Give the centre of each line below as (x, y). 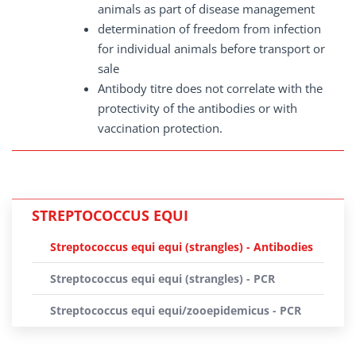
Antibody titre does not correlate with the (210, 88)
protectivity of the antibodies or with (197, 108)
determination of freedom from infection (209, 29)
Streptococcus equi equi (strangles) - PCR (163, 279)
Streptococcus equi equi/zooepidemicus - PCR (176, 310)
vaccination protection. (160, 128)
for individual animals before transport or (211, 48)
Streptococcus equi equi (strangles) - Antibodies (182, 247)
